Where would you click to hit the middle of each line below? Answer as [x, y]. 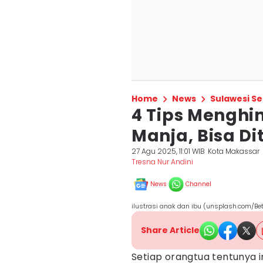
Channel [198, 184]
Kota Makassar [234, 151]
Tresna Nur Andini [162, 162]
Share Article [170, 230]
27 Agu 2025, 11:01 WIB [168, 151]
